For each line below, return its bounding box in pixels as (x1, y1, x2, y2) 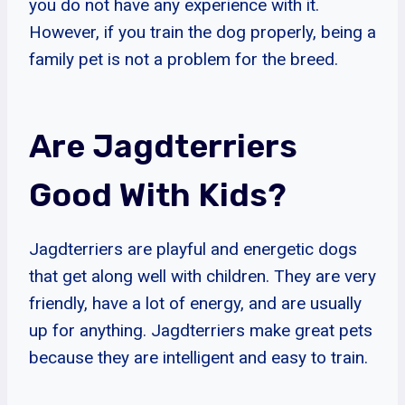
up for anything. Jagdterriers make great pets (29, 319, 372, 341)
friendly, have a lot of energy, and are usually (29, 292, 362, 314)
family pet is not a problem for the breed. (29, 48, 338, 70)
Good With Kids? (29, 174, 287, 214)
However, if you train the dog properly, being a (29, 21, 376, 42)
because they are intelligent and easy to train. (29, 346, 368, 368)
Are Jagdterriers (29, 126, 297, 165)
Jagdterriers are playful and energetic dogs (29, 238, 357, 259)
